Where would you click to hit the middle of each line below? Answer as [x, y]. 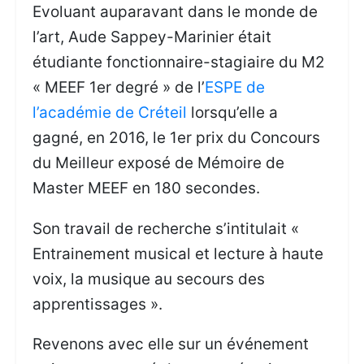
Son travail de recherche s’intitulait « [166, 228]
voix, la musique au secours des [149, 279]
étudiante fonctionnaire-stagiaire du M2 [179, 63]
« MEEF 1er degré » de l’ [119, 88]
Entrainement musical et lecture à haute [178, 253]
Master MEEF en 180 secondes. [147, 188]
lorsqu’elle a [233, 113]
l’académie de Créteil [110, 113]
